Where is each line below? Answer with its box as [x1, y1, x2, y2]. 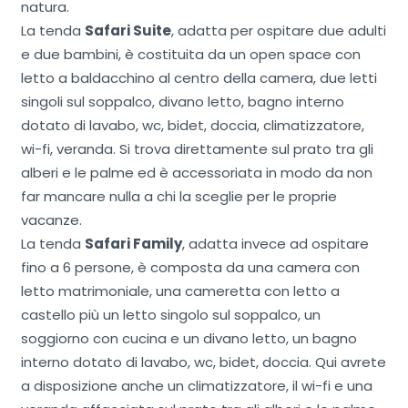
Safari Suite [84, 21, 171, 41]
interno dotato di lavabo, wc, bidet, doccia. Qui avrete [20, 352, 386, 372]
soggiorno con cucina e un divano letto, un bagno [20, 329, 357, 349]
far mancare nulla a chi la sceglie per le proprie [20, 187, 337, 207]
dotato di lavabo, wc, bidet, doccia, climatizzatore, [20, 116, 364, 136]
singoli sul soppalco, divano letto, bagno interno [20, 92, 344, 112]
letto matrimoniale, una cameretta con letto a [20, 281, 340, 301]
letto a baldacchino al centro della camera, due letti [20, 68, 377, 88]
